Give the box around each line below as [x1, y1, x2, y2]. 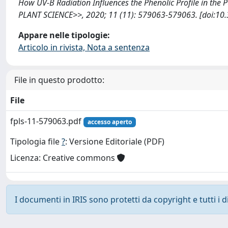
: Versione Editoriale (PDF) [65, 136, 164, 148]
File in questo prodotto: [14, 74, 104, 85]
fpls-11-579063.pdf [10, 116, 83, 127]
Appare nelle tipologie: [18, 30, 110, 41]
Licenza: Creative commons [10, 152, 117, 164]
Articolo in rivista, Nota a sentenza [18, 42, 150, 53]
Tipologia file [10, 136, 62, 148]
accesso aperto [87, 118, 132, 126]
